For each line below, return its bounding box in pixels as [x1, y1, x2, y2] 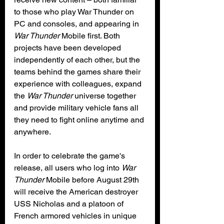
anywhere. [14, 126, 51, 136]
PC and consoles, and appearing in [14, 18, 141, 28]
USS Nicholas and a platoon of [14, 198, 125, 208]
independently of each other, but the [14, 54, 142, 64]
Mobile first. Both [59, 30, 122, 40]
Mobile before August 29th [44, 174, 141, 184]
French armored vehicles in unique [14, 210, 138, 220]
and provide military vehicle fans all [14, 102, 140, 112]
